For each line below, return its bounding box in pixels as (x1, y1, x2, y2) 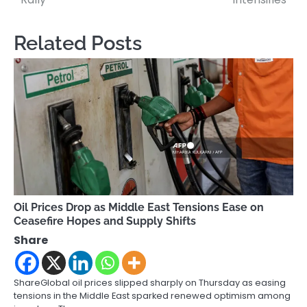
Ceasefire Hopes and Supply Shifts (14, 214, 196, 228)
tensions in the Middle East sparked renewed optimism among (14, 289, 291, 303)
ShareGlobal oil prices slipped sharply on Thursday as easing (14, 276, 286, 290)
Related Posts (14, 32, 142, 56)
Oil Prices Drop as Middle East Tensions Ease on (14, 201, 264, 214)
